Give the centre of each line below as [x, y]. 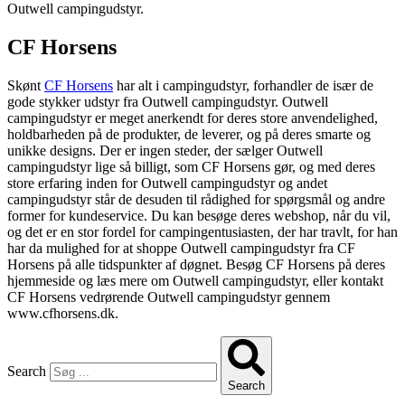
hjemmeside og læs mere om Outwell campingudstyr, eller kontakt [195, 281]
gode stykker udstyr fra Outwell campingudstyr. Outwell [168, 102]
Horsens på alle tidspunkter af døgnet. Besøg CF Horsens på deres [196, 265]
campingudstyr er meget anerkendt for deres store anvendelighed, [193, 118]
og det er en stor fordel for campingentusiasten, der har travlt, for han [202, 232]
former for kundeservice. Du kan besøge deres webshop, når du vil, [199, 216]
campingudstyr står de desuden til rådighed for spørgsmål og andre [196, 200]
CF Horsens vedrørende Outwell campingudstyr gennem [169, 297]
